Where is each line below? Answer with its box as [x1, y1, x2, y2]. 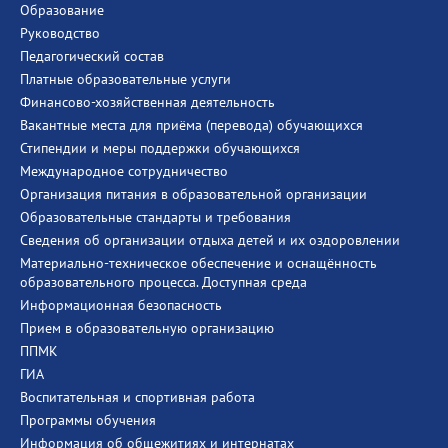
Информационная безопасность [20, 296, 222, 314]
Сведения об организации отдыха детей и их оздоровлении [20, 231, 400, 249]
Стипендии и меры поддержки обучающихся [20, 139, 300, 157]
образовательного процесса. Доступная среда [20, 273, 307, 291]
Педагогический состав [20, 47, 164, 65]
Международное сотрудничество [20, 162, 228, 180]
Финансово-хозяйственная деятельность [20, 93, 275, 111]
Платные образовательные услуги [20, 70, 231, 88]
